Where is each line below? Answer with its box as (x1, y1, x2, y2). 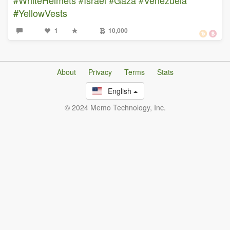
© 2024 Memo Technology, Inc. (64, 102, 166, 112)
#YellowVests (13, 6, 67, 20)
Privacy (88, 66, 112, 77)
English (102, 85, 134, 96)
